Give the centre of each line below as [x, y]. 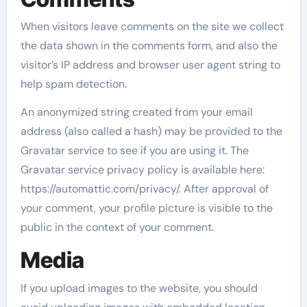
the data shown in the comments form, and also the [149, 46]
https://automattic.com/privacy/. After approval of [144, 189]
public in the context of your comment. [117, 227]
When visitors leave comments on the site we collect [152, 26]
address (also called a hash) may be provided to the [151, 131]
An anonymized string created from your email [136, 112]
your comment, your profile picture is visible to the [146, 208]
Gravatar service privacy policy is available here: [142, 170]
